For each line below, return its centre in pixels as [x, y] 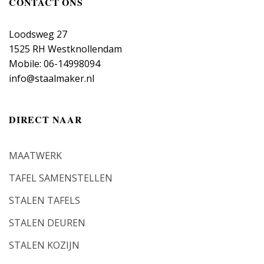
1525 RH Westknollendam [65, 49]
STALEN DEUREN [47, 222]
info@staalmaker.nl [52, 79]
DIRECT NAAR [46, 120]
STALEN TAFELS [44, 200]
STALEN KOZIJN [44, 245]
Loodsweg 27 [38, 34]
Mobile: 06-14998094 [55, 64]
